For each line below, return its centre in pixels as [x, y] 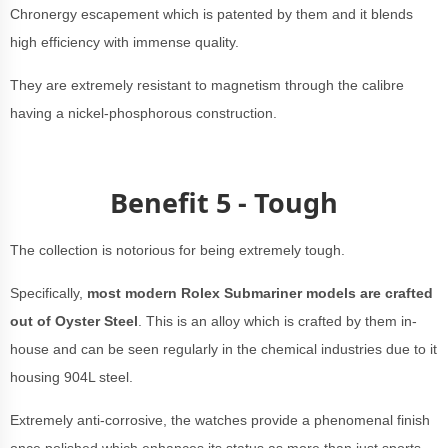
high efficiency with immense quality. [126, 42]
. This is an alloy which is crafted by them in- [277, 321]
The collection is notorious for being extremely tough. [179, 250]
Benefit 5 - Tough [224, 202]
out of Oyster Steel [74, 321]
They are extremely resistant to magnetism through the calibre [207, 85]
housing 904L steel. [73, 377]
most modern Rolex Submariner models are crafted [260, 293]
